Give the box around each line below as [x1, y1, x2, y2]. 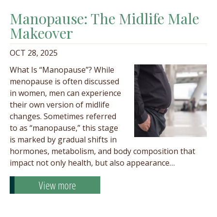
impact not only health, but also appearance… [10, 157, 175, 168]
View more [39, 178, 76, 192]
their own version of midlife [10, 99, 109, 110]
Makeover [10, 23, 73, 43]
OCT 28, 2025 [10, 47, 58, 58]
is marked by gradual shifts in [10, 134, 117, 145]
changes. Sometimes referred [10, 111, 116, 122]
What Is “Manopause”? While [10, 64, 114, 75]
